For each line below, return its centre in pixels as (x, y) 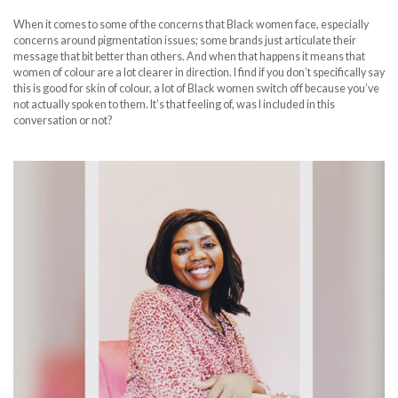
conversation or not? (63, 120)
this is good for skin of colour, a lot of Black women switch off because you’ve (196, 88)
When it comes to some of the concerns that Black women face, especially (191, 24)
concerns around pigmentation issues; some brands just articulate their (185, 40)
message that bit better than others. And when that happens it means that (189, 56)
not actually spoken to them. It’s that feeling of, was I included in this (174, 104)
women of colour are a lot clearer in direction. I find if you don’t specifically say (199, 72)
